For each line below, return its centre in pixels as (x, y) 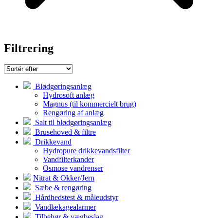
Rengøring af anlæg (73, 113)
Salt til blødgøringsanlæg (72, 123)
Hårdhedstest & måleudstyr (76, 198)
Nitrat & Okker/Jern (64, 178)
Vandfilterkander (68, 160)
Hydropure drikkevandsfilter (86, 151)
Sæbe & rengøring (62, 188)
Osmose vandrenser (73, 168)
